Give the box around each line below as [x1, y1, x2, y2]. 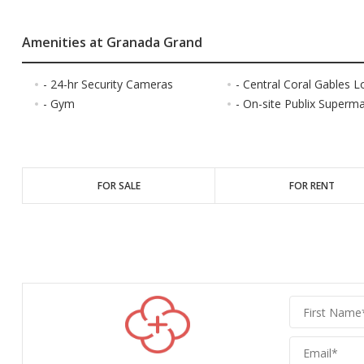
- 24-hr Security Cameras [42, 76, 173, 93]
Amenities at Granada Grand [21, 33, 202, 52]
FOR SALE [97, 179, 141, 193]
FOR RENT [288, 179, 335, 193]
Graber [290, 296, 334, 314]
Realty [290, 314, 328, 332]
